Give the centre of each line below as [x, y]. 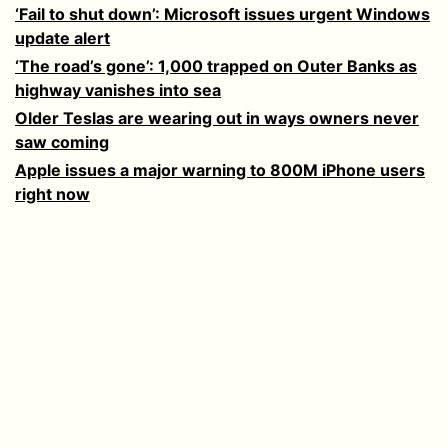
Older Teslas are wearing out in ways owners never [217, 118]
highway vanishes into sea [118, 90]
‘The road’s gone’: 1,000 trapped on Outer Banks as [216, 66]
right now [52, 194]
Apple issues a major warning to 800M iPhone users [220, 170]
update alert [62, 38]
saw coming [62, 142]
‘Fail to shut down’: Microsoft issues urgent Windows [222, 14]
